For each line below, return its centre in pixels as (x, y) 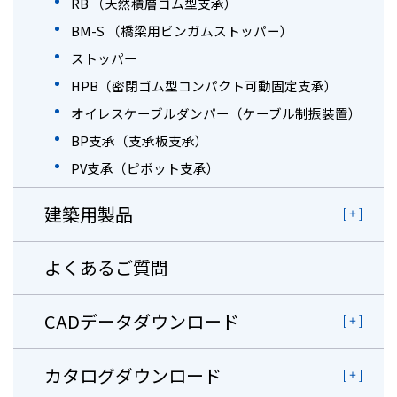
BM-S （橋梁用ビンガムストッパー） (182, 30)
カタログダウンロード (133, 375)
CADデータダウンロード (142, 321)
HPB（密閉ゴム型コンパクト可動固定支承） (204, 85)
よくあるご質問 (106, 268)
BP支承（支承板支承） (140, 140)
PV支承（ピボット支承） (145, 167)
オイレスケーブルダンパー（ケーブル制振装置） (216, 113)
